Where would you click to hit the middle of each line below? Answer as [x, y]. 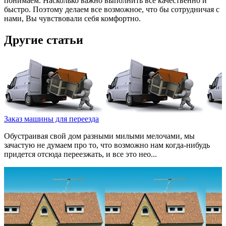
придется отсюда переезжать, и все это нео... [80, 154]
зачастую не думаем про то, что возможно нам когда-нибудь [107, 145]
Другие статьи [44, 40]
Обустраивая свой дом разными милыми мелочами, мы [99, 136]
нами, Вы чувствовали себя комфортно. [72, 19]
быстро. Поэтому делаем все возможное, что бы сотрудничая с [112, 10]
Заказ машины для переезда [51, 119]
